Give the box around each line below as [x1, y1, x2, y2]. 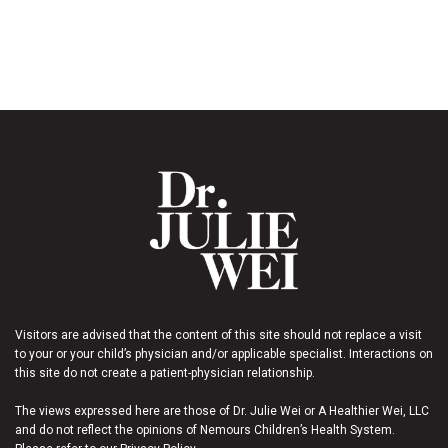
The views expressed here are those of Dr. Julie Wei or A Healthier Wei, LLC [15, 404, 429, 419]
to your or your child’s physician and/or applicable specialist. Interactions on [15, 347, 433, 362]
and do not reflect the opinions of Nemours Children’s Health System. [15, 423, 395, 438]
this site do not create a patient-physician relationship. [15, 366, 315, 381]
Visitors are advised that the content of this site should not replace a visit [15, 328, 422, 343]
